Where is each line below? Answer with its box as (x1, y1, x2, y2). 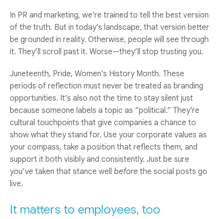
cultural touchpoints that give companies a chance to (10, 117, 196, 128)
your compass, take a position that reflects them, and (10, 142, 197, 152)
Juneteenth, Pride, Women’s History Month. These (10, 68, 184, 79)
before (114, 166, 138, 176)
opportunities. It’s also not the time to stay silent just (10, 93, 193, 103)
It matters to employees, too (10, 202, 160, 217)
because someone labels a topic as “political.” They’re (10, 105, 199, 115)
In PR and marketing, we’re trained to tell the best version (10, 10, 209, 20)
